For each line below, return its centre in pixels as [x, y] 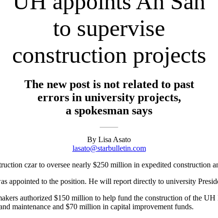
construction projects [109, 55]
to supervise [109, 28]
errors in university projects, [109, 97]
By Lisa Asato [109, 139]
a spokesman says [109, 110]
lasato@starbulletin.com [109, 148]
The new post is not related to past [109, 84]
